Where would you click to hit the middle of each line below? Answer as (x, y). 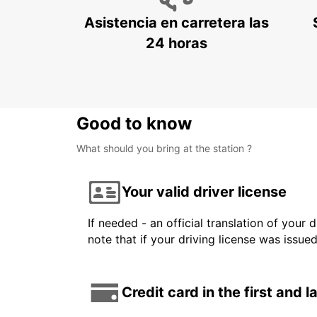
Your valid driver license (204, 192)
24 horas (176, 43)
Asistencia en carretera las (176, 22)
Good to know (134, 123)
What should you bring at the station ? (164, 148)
